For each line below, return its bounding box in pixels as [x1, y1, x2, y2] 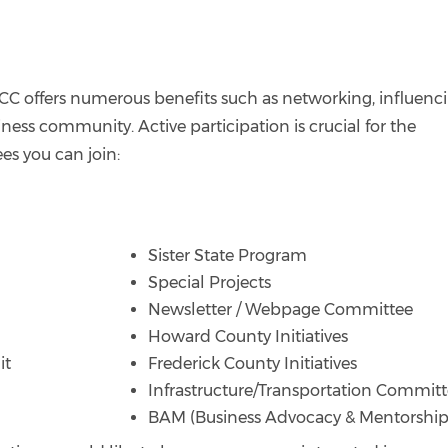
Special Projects [147, 273, 271, 292]
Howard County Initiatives [147, 327, 348, 346]
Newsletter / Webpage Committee [147, 300, 413, 319]
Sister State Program [147, 246, 307, 265]
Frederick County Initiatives [147, 354, 357, 373]
